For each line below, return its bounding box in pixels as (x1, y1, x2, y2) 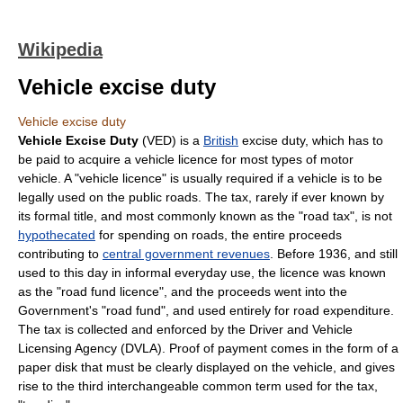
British (203, 133, 238, 148)
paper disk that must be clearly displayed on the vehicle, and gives (18, 360, 395, 374)
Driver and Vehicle (249, 322, 353, 336)
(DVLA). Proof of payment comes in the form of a (117, 341, 399, 355)
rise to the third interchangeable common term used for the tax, (18, 379, 378, 393)
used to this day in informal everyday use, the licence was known (18, 265, 386, 280)
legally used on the (18, 190, 129, 204)
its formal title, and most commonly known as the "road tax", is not (18, 209, 392, 223)
